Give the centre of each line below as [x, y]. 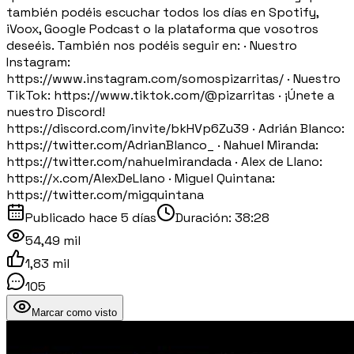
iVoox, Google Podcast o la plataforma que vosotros [162, 28]
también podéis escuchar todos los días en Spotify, [162, 12]
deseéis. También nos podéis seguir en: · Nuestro [152, 45]
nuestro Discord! [56, 111]
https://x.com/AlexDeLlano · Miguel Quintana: [141, 178]
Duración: [205, 217]
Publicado [57, 217]
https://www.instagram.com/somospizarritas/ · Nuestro [173, 78]
